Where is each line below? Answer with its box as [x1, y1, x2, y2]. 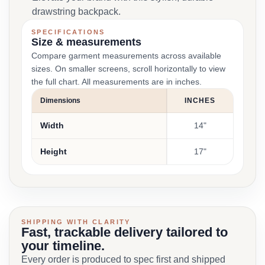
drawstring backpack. [32, 7, 121, 17]
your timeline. [21, 238, 105, 253]
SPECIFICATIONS [31, 28, 105, 35]
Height [40, 147, 67, 156]
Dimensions [40, 96, 80, 105]
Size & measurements [31, 36, 141, 48]
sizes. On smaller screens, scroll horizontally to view [31, 64, 225, 73]
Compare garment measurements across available [31, 51, 221, 60]
